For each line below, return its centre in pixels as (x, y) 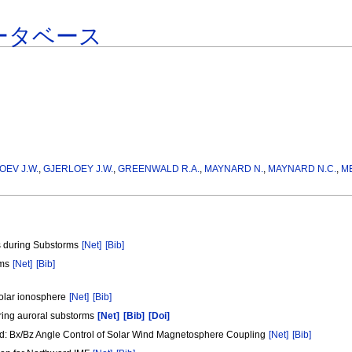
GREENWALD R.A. (159, 169)
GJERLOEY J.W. (79, 169)
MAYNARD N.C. (302, 169)
